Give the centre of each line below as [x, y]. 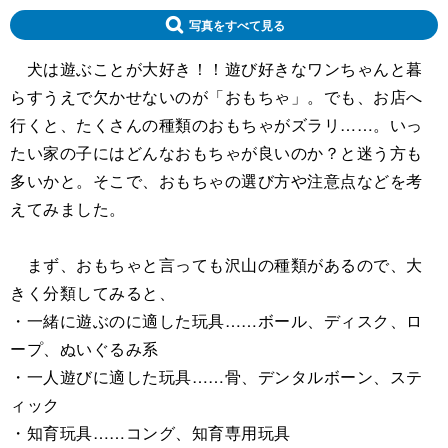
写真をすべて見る [236, 25]
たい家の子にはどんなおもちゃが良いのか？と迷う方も [216, 153]
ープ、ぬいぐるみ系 [84, 349]
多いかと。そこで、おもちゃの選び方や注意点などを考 [216, 181]
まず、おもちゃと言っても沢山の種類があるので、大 [216, 265]
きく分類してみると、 [92, 293]
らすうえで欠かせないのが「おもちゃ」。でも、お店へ [216, 97]
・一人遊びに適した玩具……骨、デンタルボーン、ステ [216, 377]
